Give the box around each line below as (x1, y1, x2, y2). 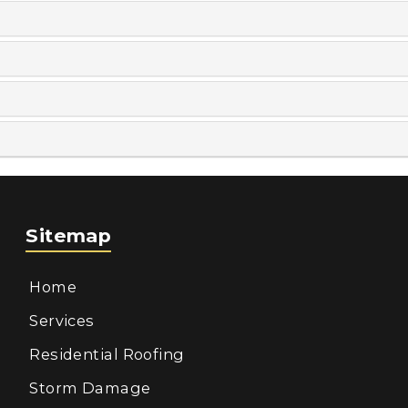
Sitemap (25, 224, 112, 247)
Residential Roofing (29, 345, 185, 363)
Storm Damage (29, 379, 151, 397)
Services (29, 311, 95, 330)
